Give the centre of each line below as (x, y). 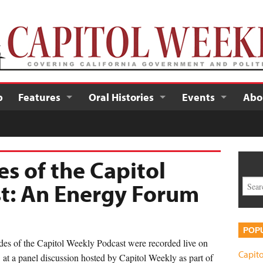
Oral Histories (121, 97)
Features (39, 97)
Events (198, 97)
